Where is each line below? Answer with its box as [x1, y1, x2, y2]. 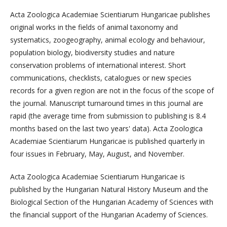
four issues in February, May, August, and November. [10, 149, 184, 159]
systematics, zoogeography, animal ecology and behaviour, [10, 35, 205, 45]
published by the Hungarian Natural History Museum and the [10, 184, 208, 195]
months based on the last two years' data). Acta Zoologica [10, 124, 203, 134]
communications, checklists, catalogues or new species [10, 73, 192, 83]
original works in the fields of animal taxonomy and [10, 22, 178, 32]
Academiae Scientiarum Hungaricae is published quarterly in [10, 136, 205, 146]
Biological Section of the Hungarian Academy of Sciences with [10, 197, 213, 207]
